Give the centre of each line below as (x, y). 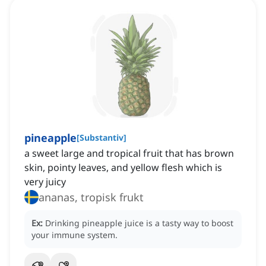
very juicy (45, 182)
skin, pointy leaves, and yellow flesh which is (123, 168)
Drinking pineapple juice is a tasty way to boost (139, 223)
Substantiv (102, 138)
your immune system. (75, 235)
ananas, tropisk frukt (91, 197)
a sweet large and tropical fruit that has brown (129, 153)
